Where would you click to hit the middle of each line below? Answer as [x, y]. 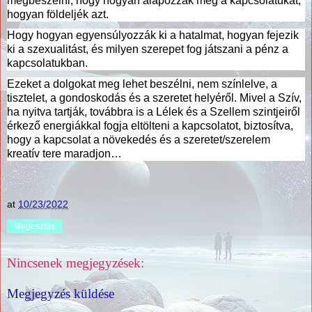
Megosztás [34, 227]
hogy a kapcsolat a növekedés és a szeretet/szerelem [139, 139]
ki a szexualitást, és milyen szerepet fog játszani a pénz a [148, 49]
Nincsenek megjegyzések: [76, 263]
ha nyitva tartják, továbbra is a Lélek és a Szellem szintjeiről [154, 111]
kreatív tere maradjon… [64, 153]
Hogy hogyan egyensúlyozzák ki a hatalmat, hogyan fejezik [153, 35]
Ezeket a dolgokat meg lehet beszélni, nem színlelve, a [142, 84]
